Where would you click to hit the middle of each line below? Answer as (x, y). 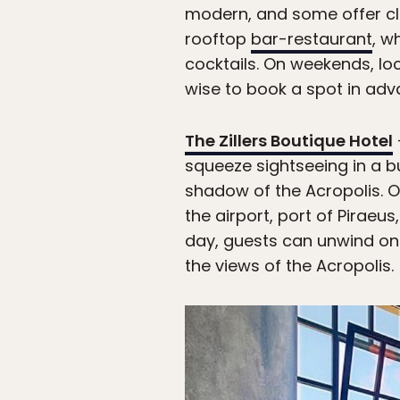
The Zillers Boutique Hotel (289, 140)
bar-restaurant (312, 38)
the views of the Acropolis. (289, 265)
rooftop (218, 38)
